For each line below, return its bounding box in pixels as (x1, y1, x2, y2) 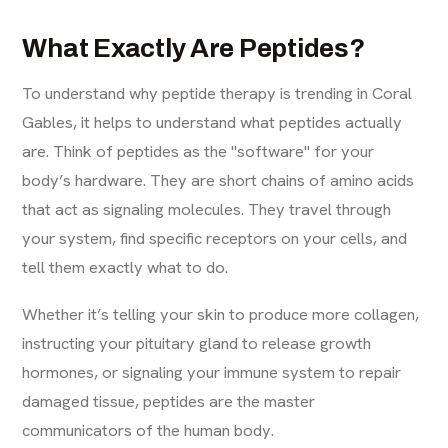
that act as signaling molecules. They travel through (22, 197, 392, 220)
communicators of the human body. (22, 418, 275, 441)
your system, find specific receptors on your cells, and (22, 226, 408, 249)
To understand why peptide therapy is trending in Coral (22, 81, 413, 104)
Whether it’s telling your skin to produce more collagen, (22, 302, 420, 325)
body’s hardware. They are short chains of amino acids (22, 168, 415, 191)
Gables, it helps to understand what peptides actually (22, 110, 403, 133)
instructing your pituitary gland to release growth (22, 331, 372, 354)
